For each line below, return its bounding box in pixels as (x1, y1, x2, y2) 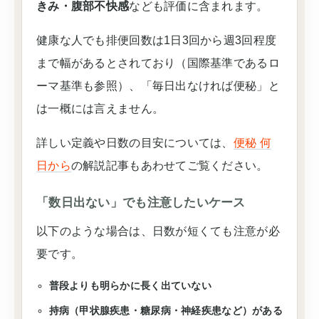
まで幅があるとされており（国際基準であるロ (36, 57, 280, 69)
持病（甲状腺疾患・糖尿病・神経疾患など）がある (48, 305, 283, 316)
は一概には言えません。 (36, 103, 164, 115)
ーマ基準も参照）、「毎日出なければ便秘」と (36, 80, 280, 92)
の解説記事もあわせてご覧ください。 (70, 159, 268, 172)
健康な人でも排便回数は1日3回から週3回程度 (36, 34, 277, 46)
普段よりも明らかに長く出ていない (48, 280, 211, 291)
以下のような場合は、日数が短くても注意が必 (36, 225, 280, 237)
